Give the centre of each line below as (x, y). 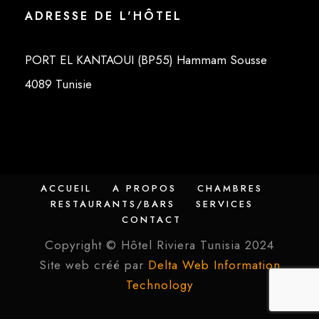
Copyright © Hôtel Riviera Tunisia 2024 (159, 245)
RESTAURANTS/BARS (113, 204)
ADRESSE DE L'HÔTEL (104, 16)
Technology (159, 284)
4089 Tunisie (58, 84)
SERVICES (224, 204)
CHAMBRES (230, 188)
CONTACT (152, 219)
